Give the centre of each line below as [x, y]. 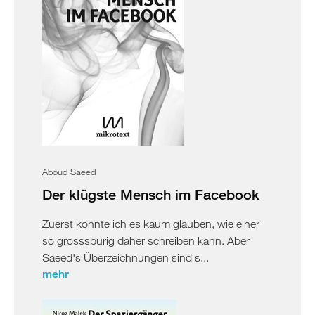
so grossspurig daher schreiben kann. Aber [146, 240]
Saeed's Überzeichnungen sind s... [126, 257]
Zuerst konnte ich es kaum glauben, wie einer [151, 223]
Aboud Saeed [69, 171]
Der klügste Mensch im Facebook [151, 194]
